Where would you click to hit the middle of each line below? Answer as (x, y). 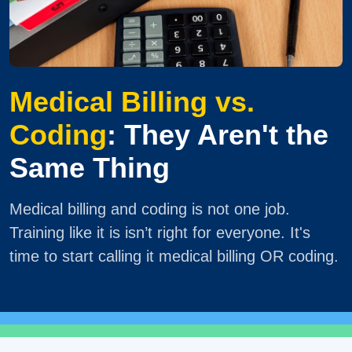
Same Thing (90, 168)
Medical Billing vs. (132, 102)
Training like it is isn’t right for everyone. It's (160, 232)
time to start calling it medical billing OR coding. (174, 256)
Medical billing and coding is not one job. (150, 209)
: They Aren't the (218, 135)
